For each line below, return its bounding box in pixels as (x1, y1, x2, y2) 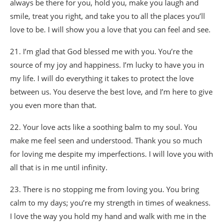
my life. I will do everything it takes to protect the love (10, 73, 194, 83)
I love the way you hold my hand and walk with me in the (10, 211, 206, 221)
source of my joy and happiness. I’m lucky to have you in (10, 59, 204, 70)
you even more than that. (10, 100, 97, 110)
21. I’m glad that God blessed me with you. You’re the (10, 46, 193, 56)
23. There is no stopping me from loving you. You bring (10, 184, 199, 194)
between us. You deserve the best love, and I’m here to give (10, 86, 213, 97)
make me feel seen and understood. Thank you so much (10, 135, 202, 145)
